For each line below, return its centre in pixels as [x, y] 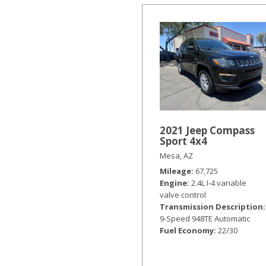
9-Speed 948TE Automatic [205, 218]
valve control [183, 194]
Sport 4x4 [183, 141]
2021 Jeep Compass [207, 130]
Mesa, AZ [176, 155]
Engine [173, 183]
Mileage [175, 171]
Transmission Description [211, 206]
